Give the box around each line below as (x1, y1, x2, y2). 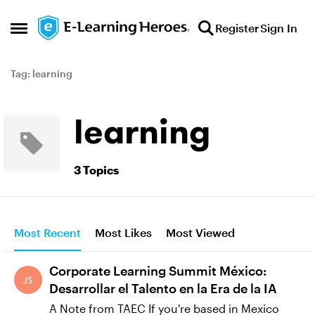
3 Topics (74, 163, 119, 176)
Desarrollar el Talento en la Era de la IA (49, 281, 277, 296)
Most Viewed (166, 226, 235, 239)
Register (215, 21, 259, 34)
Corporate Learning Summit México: (49, 263, 266, 278)
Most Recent (14, 226, 81, 239)
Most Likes (95, 226, 152, 239)
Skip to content (52, 18, 134, 32)
